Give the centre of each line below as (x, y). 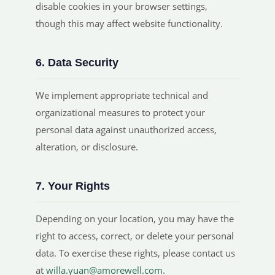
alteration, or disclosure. (87, 147)
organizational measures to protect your (120, 112)
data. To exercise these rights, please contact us (135, 253)
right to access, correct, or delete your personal (135, 236)
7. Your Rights (73, 186)
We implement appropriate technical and (122, 95)
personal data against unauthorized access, (126, 130)
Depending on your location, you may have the (135, 219)
